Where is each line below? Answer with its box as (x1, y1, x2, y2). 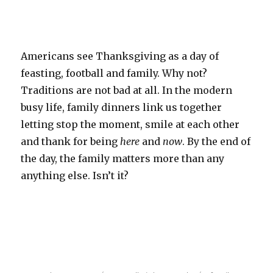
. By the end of (182, 135, 251, 147)
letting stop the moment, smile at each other (21, 118, 240, 130)
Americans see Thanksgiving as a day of (21, 49, 219, 62)
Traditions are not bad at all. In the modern (21, 83, 233, 96)
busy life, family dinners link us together (21, 101, 222, 113)
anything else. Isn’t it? (21, 169, 129, 182)
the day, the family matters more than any (21, 152, 225, 165)
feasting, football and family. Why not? (21, 66, 208, 79)
